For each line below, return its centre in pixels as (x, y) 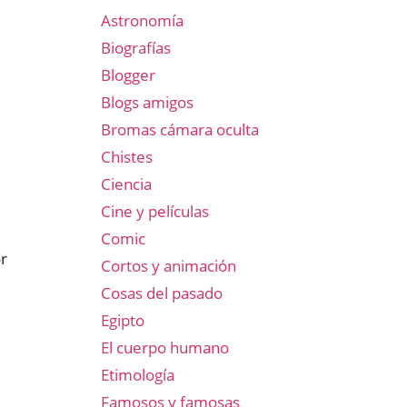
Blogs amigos (147, 102)
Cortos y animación (169, 266)
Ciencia (126, 184)
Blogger (128, 75)
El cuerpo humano (165, 347)
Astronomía (142, 20)
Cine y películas (155, 211)
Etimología (138, 375)
